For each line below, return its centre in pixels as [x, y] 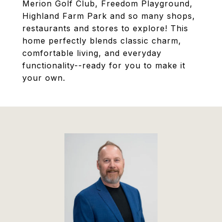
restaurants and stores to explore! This [105, 28]
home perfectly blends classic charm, [102, 41]
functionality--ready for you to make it [104, 65]
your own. [44, 78]
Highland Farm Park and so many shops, [109, 16]
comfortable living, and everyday [92, 53]
